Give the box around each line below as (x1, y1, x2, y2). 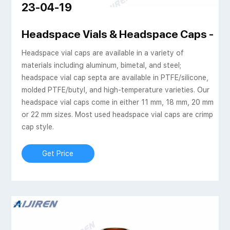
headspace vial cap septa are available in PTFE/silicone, (21, 73, 208, 82)
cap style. (21, 123, 54, 131)
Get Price (42, 149, 74, 158)
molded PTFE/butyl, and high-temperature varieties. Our (21, 86, 209, 94)
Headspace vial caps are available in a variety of (21, 49, 184, 57)
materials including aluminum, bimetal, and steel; (21, 61, 181, 70)
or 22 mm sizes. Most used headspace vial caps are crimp (21, 110, 213, 119)
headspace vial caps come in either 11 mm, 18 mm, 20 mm (21, 98, 214, 107)
